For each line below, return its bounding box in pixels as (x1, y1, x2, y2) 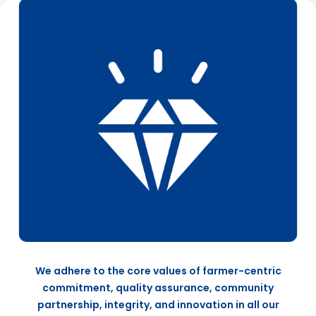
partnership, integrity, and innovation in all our (37, 298, 279, 312)
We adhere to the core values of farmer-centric (35, 264, 281, 279)
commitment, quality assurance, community (42, 281, 274, 296)
